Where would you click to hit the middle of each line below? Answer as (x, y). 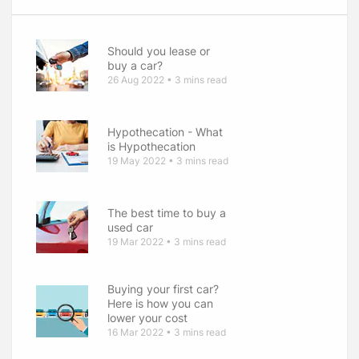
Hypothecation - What (165, 131)
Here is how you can (160, 304)
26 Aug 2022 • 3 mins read (167, 79)
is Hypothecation (151, 146)
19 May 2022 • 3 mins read (168, 160)
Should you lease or (159, 50)
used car (130, 227)
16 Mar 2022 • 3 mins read (167, 333)
